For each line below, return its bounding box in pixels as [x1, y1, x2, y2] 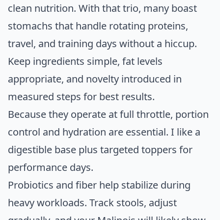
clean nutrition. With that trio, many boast [8, 1, 197, 15]
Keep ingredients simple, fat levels [8, 55, 163, 68]
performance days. [8, 161, 93, 174]
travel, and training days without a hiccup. [8, 37, 197, 51]
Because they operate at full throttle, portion [8, 108, 209, 121]
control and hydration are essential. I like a [8, 125, 200, 139]
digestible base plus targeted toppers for [8, 143, 192, 157]
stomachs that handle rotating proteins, [8, 19, 188, 33]
